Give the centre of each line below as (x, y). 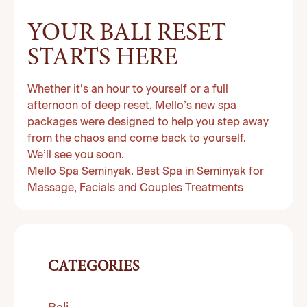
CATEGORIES (94, 267)
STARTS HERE (102, 59)
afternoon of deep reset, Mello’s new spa (132, 106)
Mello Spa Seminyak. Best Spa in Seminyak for (146, 172)
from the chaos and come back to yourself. (137, 139)
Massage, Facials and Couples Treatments (135, 188)
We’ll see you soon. (76, 156)
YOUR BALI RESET (127, 34)
